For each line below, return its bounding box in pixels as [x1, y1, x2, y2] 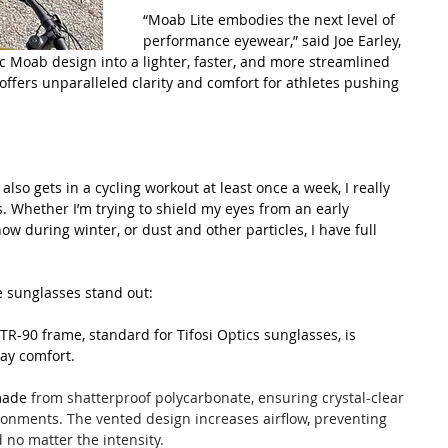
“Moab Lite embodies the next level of [143, 9, 399, 29]
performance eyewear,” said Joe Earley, [143, 30, 405, 50]
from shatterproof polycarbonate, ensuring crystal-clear [31, 387, 408, 407]
